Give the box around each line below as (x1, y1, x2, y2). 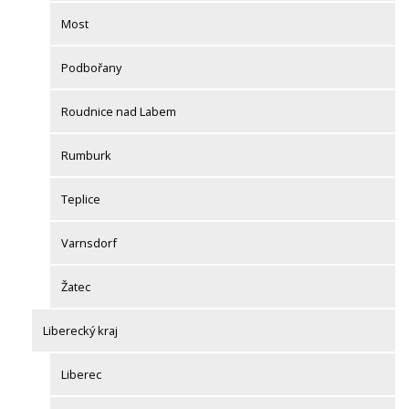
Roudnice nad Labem (61, 103, 176, 120)
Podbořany (61, 59, 121, 76)
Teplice (61, 191, 100, 207)
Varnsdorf (61, 235, 117, 251)
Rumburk (61, 147, 111, 163)
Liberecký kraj (43, 322, 118, 339)
